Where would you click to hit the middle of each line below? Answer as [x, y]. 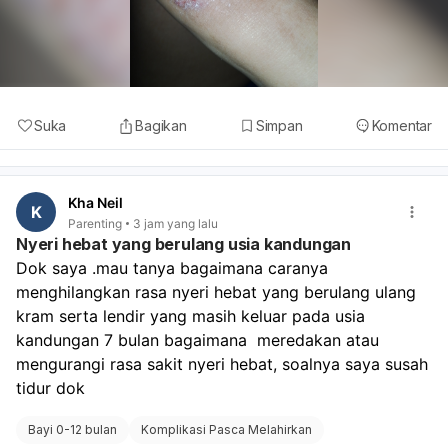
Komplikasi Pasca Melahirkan [226, 430]
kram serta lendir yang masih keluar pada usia [190, 316]
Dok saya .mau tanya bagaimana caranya [172, 268]
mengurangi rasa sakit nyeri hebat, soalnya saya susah [222, 364]
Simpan [279, 125]
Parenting [95, 223]
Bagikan [161, 125]
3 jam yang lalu [175, 223]
